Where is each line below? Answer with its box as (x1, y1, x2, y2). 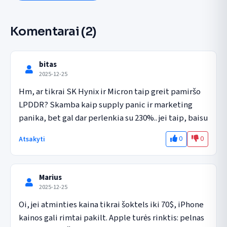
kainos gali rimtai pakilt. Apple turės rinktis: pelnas (19, 211, 204, 224)
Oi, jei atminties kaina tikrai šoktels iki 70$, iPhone (19, 198, 204, 211)
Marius (39, 172, 62, 183)
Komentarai (10, 24, 80, 40)
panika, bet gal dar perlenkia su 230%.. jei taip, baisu (19, 111, 208, 124)
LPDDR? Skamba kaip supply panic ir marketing (19, 98, 193, 111)
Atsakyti (19, 134, 45, 144)
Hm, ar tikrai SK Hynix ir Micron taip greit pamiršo (19, 85, 201, 98)
